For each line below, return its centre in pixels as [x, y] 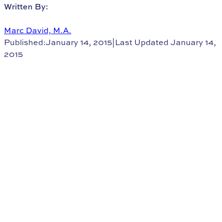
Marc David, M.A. [38, 30]
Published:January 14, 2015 [58, 42]
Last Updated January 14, [166, 42]
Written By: [26, 7]
